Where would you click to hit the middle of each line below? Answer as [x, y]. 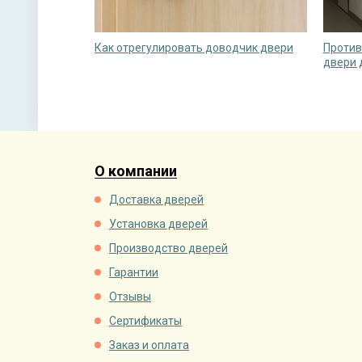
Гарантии [134, 273]
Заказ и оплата [149, 345]
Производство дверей [168, 248]
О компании [136, 171]
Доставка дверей [156, 200]
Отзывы [130, 297]
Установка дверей [158, 224]
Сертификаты [145, 321]
